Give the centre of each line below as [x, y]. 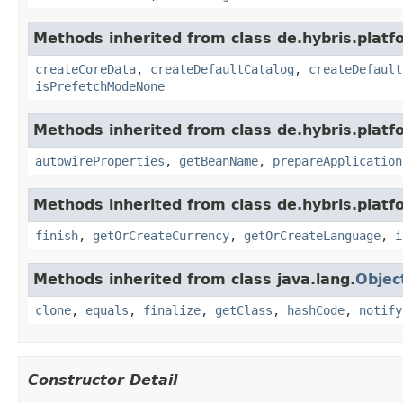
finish [57, 235]
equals [107, 310]
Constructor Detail [103, 380]
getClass [244, 310]
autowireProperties [100, 161]
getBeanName [219, 161]
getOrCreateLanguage [312, 235]
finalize [172, 310]
